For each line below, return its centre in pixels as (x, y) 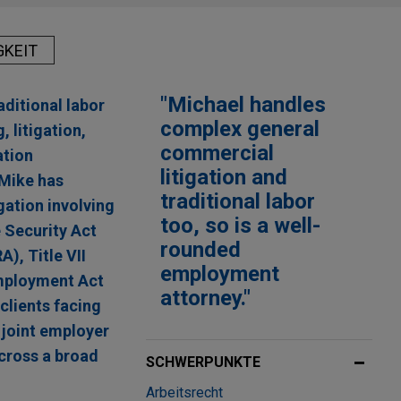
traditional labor (238, 202)
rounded (200, 250)
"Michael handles (243, 105)
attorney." (205, 299)
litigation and (224, 178)
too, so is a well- (240, 226)
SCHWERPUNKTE (203, 363)
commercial (217, 154)
